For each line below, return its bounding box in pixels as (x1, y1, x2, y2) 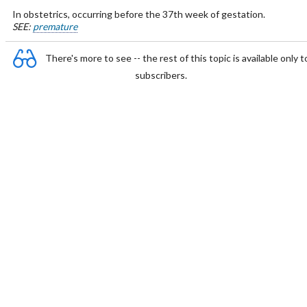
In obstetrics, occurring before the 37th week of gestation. (12, 8, 265, 20)
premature (32, 21, 77, 32)
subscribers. (135, 69, 187, 81)
